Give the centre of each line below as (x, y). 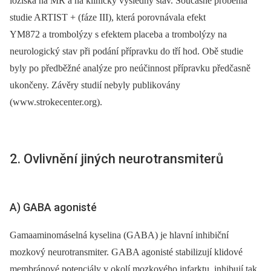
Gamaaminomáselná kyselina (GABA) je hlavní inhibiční (119, 235)
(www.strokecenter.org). (56, 102)
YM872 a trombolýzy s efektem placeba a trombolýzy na (118, 34)
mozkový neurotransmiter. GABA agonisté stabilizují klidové (126, 252)
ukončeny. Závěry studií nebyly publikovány (95, 85)
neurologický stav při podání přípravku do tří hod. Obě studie (126, 51)
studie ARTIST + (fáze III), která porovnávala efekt (108, 18)
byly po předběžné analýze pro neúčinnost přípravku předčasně (130, 68)
